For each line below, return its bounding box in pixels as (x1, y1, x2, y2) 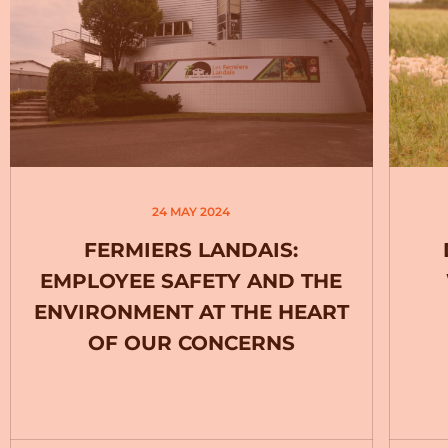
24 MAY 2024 (152, 204, 231, 219)
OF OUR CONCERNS (87, 331, 295, 355)
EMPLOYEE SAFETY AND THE (40, 269, 343, 293)
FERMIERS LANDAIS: (84, 238, 299, 262)
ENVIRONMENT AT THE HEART (33, 300, 349, 324)
